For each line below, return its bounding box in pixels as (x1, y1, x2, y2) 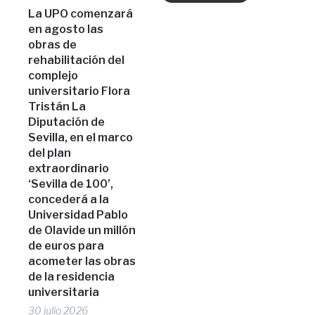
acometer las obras (28, 254, 136, 268)
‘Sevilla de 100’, (28, 176, 114, 191)
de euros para (28, 238, 105, 252)
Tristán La (28, 99, 86, 113)
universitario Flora (28, 84, 131, 98)
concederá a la (28, 192, 110, 206)
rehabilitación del (28, 53, 125, 67)
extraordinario (28, 161, 110, 175)
